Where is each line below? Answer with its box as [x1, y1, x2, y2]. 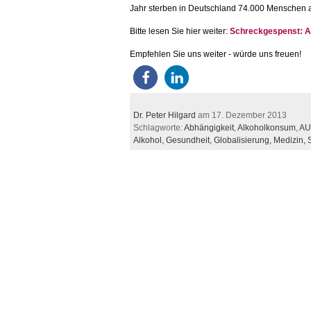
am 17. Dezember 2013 [196, 110, 287, 120]
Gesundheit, [166, 135, 214, 145]
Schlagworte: [133, 123, 184, 133]
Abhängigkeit [184, 123, 234, 133]
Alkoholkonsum [237, 123, 296, 133]
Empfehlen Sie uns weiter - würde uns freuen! [130, 49, 301, 59]
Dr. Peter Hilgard [133, 110, 196, 120]
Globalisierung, [214, 135, 274, 145]
